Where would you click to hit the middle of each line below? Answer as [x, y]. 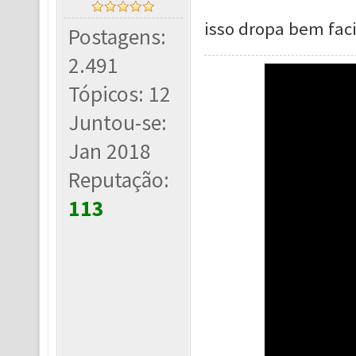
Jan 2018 [110, 151]
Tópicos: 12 [120, 94]
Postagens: [118, 37]
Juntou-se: [118, 123]
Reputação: [119, 180]
